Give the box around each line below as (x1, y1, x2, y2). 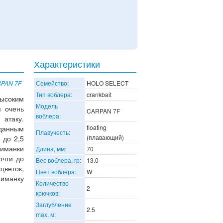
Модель (36, 102, 58, 110)
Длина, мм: (36, 144, 66, 153)
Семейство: (36, 79, 69, 87)
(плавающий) (87, 133, 124, 141)
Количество (36, 179, 69, 187)
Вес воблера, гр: (36, 156, 81, 164)
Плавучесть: (36, 128, 70, 136)
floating (87, 123, 107, 131)
